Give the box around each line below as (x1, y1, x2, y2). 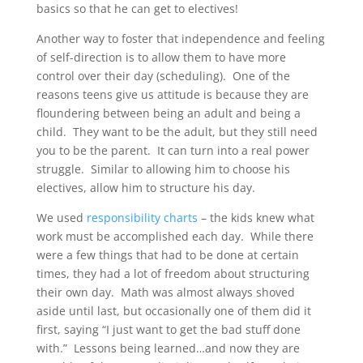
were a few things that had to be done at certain (36, 246, 299, 263)
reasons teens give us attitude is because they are (36, 86, 309, 102)
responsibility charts (86, 209, 198, 225)
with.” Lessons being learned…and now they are (36, 340, 300, 356)
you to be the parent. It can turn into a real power (36, 142, 310, 158)
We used (36, 209, 87, 225)
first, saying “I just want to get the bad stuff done (36, 321, 301, 337)
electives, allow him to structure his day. (36, 179, 262, 195)
